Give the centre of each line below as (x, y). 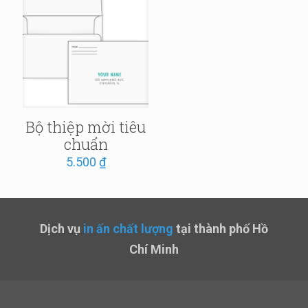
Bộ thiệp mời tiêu (86, 126)
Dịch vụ (62, 228)
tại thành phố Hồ (222, 228)
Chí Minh (154, 249)
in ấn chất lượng (128, 228)
